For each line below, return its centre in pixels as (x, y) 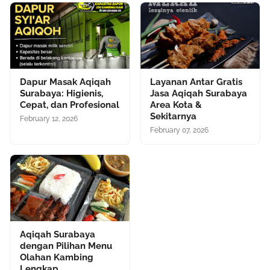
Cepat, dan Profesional (70, 105)
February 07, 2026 (179, 130)
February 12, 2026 (49, 119)
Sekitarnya (173, 117)
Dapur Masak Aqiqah (65, 82)
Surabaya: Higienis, (61, 94)
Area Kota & (176, 105)
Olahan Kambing (57, 258)
